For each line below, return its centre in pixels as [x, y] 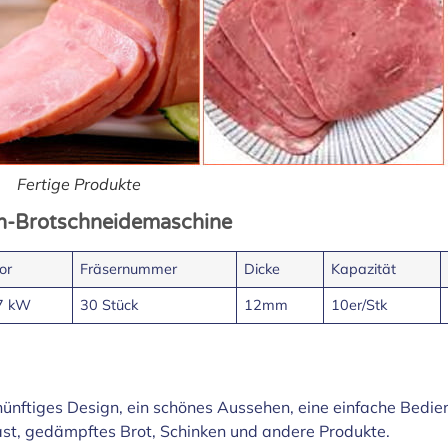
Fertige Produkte [79, 183]
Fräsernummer [129, 268]
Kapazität [364, 268]
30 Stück [109, 304]
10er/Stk [359, 304]
